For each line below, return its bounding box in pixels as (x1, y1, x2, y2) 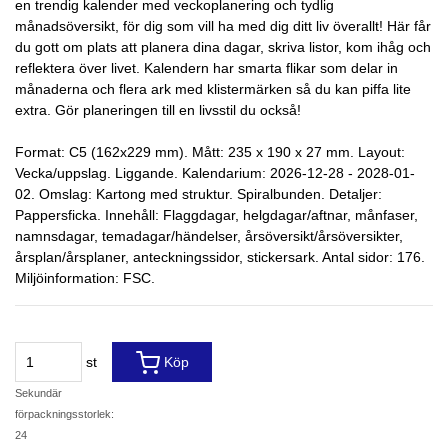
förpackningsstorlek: (15, 408, 114, 420)
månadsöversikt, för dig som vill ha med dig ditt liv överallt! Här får (15, 18, 431, 34)
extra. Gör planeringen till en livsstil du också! (15, 102, 301, 118)
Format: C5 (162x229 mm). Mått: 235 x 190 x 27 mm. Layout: (15, 144, 405, 160)
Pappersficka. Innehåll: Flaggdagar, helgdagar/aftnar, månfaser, (15, 207, 418, 223)
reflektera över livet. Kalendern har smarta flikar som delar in (15, 60, 398, 76)
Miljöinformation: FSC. (15, 270, 155, 286)
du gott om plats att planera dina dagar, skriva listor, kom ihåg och (15, 39, 431, 55)
